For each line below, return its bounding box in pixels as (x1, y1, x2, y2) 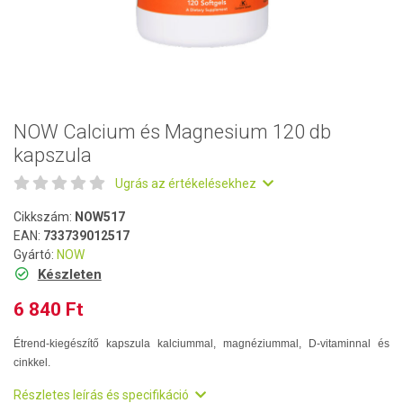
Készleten (37, 266, 102, 282)
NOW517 (75, 210, 125, 224)
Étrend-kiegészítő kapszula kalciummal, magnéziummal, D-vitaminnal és (13, 337, 390, 350)
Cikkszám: (13, 210, 75, 224)
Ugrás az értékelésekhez (115, 176, 259, 191)
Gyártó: (13, 247, 57, 262)
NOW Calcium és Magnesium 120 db (13, 121, 331, 143)
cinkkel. (13, 356, 50, 369)
